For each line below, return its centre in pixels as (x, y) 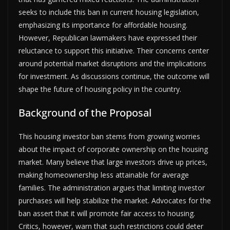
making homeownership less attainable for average (104, 175)
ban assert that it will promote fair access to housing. (107, 213)
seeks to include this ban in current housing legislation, (109, 12)
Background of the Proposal (85, 112)
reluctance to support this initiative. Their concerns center (114, 50)
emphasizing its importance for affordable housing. (103, 25)
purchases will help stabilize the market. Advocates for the (115, 200)
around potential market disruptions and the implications (112, 63)
